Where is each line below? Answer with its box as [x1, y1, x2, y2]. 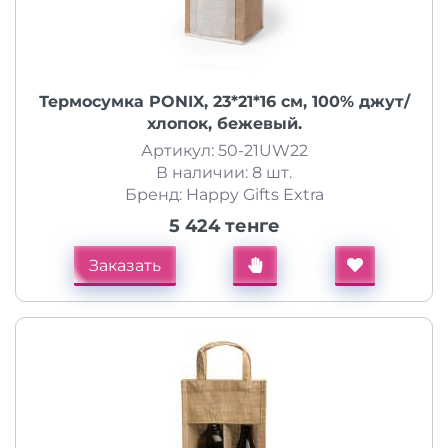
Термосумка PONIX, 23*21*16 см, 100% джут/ [38, 92, 410, 111]
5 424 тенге [168, 215, 280, 237]
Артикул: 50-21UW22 [140, 141, 308, 160]
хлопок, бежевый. [146, 114, 302, 133]
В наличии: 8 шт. [156, 163, 292, 182]
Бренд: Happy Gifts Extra [124, 185, 324, 204]
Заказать [88, 256, 161, 275]
